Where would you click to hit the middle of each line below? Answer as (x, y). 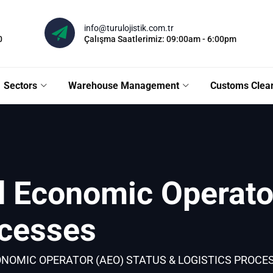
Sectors (20, 86)
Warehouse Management (123, 86)
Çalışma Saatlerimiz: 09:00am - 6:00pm (160, 39)
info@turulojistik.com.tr (129, 28)
